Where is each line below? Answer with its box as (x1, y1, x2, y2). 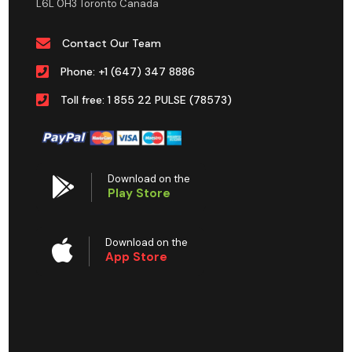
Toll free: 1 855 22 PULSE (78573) (60, 93, 233, 107)
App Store (105, 249, 168, 265)
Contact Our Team (62, 36, 162, 50)
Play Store (108, 185, 171, 201)
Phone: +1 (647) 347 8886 (60, 64, 196, 79)
